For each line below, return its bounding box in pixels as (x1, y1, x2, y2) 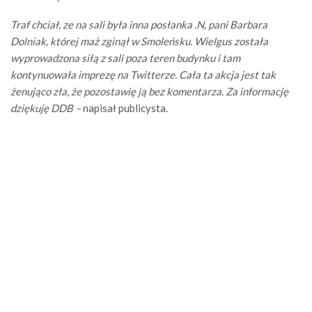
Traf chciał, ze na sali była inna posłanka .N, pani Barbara (10, 18, 267, 31)
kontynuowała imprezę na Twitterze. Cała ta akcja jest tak (10, 68, 276, 81)
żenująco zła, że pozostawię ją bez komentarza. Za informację (10, 85, 288, 98)
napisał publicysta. (83, 102, 168, 115)
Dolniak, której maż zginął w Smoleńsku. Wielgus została (10, 35, 268, 48)
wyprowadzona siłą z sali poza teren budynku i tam (10, 52, 240, 65)
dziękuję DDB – (10, 102, 83, 115)
